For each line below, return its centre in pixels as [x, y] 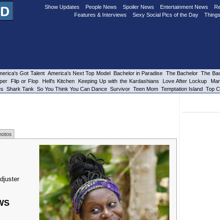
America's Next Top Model [79, 73]
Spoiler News [138, 7]
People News [101, 7]
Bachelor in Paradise [138, 73]
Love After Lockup [185, 81]
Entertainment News [184, 7]
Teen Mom [146, 89]
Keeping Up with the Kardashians [119, 81]
